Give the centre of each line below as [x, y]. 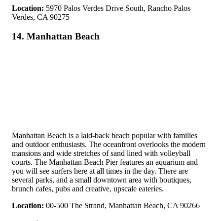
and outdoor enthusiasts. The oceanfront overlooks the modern [109, 144]
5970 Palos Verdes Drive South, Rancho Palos [117, 8]
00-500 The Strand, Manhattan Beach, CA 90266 [122, 205]
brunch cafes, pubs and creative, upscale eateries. [88, 188]
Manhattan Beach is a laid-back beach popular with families [105, 135]
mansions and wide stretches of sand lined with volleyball [101, 153]
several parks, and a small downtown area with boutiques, [102, 180]
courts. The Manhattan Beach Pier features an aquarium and [105, 162]
